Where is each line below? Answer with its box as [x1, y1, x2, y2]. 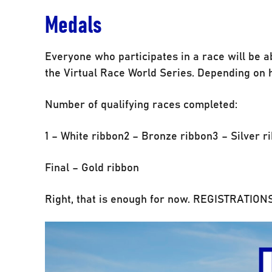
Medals [45, 5, 102, 41]
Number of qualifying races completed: [45, 95, 238, 112]
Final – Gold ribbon [45, 158, 140, 175]
